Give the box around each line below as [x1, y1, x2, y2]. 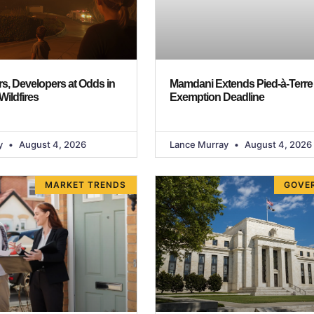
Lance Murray [169, 138, 231, 150]
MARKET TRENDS [45, 179, 127, 190]
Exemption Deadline [169, 90, 264, 103]
